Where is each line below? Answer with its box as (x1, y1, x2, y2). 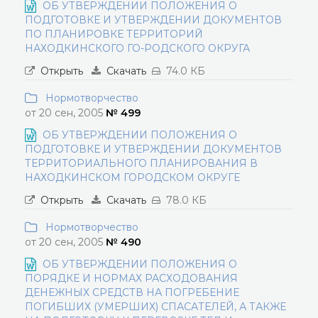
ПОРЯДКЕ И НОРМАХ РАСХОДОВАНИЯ (25, 272, 238, 285)
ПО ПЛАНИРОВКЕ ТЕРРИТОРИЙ (25, 28, 203, 40)
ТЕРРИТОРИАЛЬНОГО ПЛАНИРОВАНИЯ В (25, 157, 258, 170)
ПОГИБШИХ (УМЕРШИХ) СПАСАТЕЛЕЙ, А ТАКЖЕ (25, 300, 286, 313)
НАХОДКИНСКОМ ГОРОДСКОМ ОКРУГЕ (25, 171, 240, 184)
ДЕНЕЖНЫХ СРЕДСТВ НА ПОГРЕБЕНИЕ (25, 286, 239, 299)
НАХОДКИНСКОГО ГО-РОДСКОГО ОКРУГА (25, 42, 250, 55)
